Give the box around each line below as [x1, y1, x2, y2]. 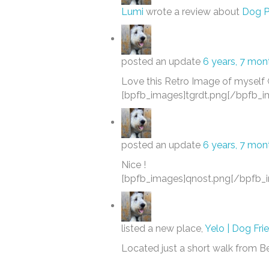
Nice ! [121, 159, 146, 171]
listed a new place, [121, 223, 205, 234]
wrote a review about [144, 6, 242, 17]
